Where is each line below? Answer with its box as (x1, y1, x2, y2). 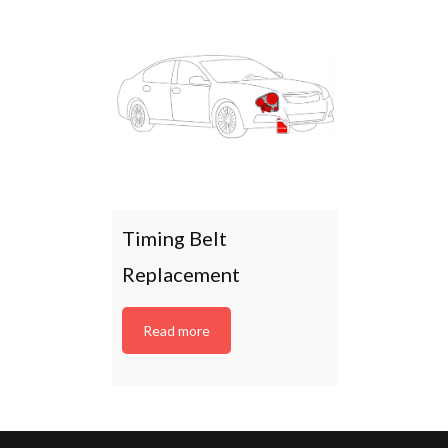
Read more (143, 322, 210, 340)
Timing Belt (122, 226, 227, 251)
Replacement (122, 262, 240, 287)
